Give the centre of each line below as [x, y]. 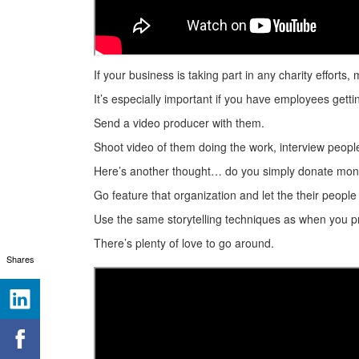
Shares [20, 258]
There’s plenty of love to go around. [184, 243]
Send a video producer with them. [179, 123]
